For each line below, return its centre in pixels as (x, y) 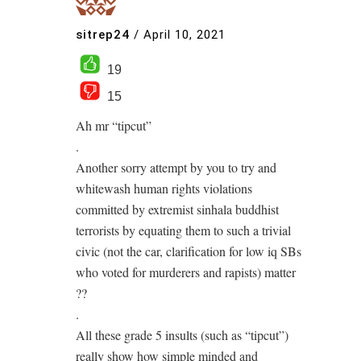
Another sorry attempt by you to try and (176, 167)
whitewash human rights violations (164, 188)
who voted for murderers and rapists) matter (186, 272)
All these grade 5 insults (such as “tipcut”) (182, 334)
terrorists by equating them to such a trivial (183, 230)
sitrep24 (103, 35)
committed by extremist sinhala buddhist (177, 209)
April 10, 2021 (185, 35)
